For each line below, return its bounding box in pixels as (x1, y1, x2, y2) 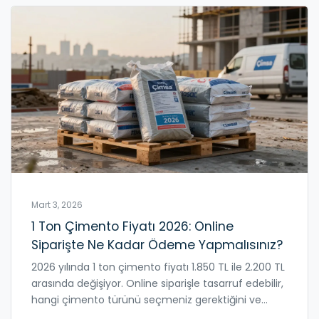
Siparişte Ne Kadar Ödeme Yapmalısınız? (31, 236, 283, 253)
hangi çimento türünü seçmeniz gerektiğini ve (31, 292, 261, 307)
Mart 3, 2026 (31, 199, 83, 211)
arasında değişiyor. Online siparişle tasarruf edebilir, (31, 276, 283, 291)
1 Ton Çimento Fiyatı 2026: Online (31, 217, 234, 235)
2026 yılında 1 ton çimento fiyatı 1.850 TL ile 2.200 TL (31, 259, 285, 274)
